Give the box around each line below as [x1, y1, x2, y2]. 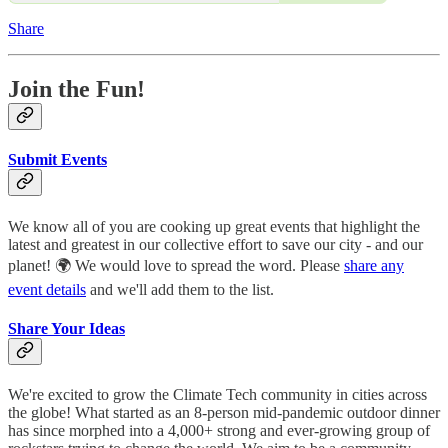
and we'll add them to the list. [86, 280, 274, 298]
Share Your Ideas [8, 319, 125, 337]
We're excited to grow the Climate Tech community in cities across [8, 386, 427, 404]
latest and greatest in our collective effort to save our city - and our [8, 235, 423, 253]
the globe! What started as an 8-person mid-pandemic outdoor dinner [8, 404, 440, 422]
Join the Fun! [8, 76, 145, 103]
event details [8, 280, 86, 298]
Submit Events [8, 151, 107, 169]
